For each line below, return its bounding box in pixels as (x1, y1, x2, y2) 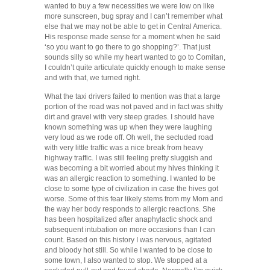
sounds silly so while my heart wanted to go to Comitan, (45, 53, 225, 62)
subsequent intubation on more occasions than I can (45, 225, 215, 234)
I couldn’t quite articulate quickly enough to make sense (45, 63, 225, 72)
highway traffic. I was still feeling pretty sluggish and (45, 154, 213, 163)
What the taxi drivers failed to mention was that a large (45, 92, 221, 101)
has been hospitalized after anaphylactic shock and (45, 215, 212, 224)
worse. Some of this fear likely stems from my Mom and (45, 195, 223, 204)
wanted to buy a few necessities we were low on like (45, 2, 215, 11)
